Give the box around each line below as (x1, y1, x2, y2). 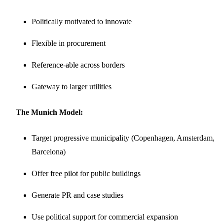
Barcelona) (32, 147, 66, 156)
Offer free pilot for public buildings (32, 169, 141, 178)
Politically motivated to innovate (32, 17, 132, 26)
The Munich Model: (16, 108, 83, 116)
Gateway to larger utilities (32, 82, 111, 91)
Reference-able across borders (32, 60, 125, 69)
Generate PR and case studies (32, 190, 123, 199)
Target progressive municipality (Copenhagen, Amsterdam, (32, 133, 215, 142)
